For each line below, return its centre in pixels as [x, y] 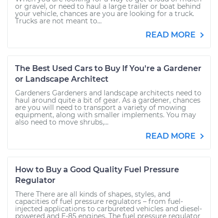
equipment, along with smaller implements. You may [106, 115]
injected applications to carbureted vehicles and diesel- [109, 209]
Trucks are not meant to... [58, 21]
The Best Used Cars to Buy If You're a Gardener [108, 68]
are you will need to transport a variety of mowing [101, 108]
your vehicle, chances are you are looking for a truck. [105, 14]
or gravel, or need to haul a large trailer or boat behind [108, 6]
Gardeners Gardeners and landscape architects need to [108, 93]
